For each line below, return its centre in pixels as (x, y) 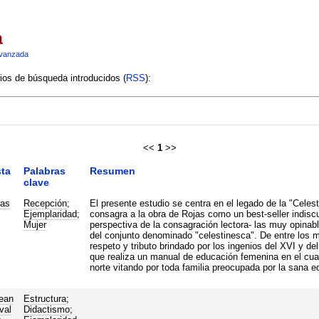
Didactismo (46, 309)
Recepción (45, 203)
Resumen (112, 171)
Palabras (44, 171)
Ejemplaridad (50, 214)
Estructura (45, 298)
